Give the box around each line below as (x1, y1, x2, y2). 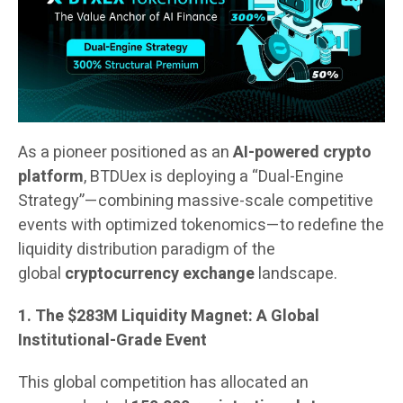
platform (18, 165, 84, 190)
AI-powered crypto (233, 140, 372, 166)
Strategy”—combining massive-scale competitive (18, 189, 373, 214)
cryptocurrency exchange (65, 262, 255, 287)
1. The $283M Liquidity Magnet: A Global (18, 304, 319, 329)
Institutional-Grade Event (18, 328, 207, 354)
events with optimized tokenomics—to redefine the (18, 213, 384, 238)
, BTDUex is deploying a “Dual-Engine (84, 165, 344, 190)
